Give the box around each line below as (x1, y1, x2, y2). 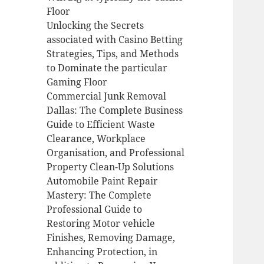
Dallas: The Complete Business (47, 104, 183, 117)
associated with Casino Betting (47, 33, 183, 47)
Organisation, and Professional (47, 146, 185, 160)
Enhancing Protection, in (47, 245, 158, 259)
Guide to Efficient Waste (47, 118, 156, 131)
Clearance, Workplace (47, 132, 146, 146)
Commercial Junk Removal (47, 90, 167, 103)
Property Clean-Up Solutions (47, 160, 174, 174)
